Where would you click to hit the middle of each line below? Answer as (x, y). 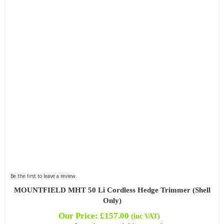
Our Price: (79, 215)
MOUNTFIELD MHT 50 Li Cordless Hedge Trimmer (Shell (112, 190)
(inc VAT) (146, 216)
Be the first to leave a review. (43, 176)
